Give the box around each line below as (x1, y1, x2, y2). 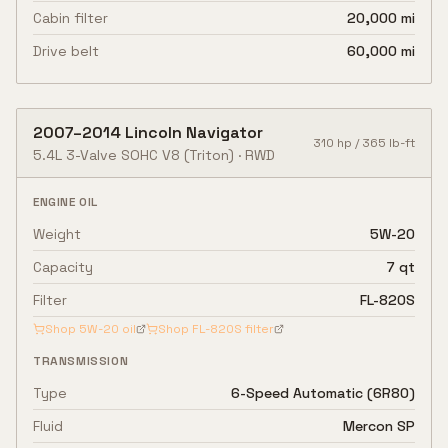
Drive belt (33, 42, 99, 60)
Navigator (186, 122, 263, 143)
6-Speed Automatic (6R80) (231, 384, 415, 402)
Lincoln (125, 122, 182, 143)
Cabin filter (33, 9, 108, 27)
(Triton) (180, 146, 234, 164)
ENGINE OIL (33, 194, 98, 210)
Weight (33, 225, 81, 243)
